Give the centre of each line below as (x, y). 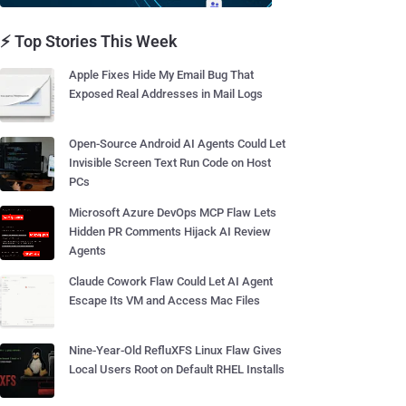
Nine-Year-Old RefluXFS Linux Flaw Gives (175, 350)
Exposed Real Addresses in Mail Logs (166, 94)
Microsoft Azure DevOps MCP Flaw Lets (173, 213)
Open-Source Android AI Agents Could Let (177, 144)
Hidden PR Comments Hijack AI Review (170, 232)
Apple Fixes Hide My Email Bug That (161, 75)
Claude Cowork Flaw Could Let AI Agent (171, 281)
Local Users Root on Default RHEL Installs (177, 369)
